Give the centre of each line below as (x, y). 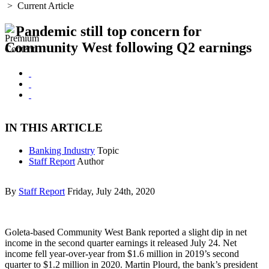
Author (90, 162)
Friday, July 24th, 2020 (111, 192)
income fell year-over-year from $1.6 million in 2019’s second (122, 254)
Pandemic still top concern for (109, 31)
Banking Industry (62, 151)
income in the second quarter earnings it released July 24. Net (121, 243)
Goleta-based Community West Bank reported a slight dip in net (126, 232)
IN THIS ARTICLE (54, 127)
